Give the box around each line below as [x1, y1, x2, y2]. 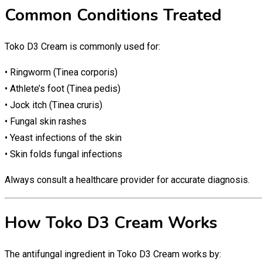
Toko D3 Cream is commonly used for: [5, 41, 160, 53]
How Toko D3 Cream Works [5, 211, 218, 234]
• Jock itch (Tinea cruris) [5, 99, 102, 111]
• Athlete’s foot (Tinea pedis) [5, 83, 120, 95]
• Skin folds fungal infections [5, 149, 122, 160]
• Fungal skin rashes [5, 116, 87, 127]
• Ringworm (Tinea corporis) [5, 67, 118, 78]
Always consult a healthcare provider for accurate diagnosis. [5, 174, 250, 186]
